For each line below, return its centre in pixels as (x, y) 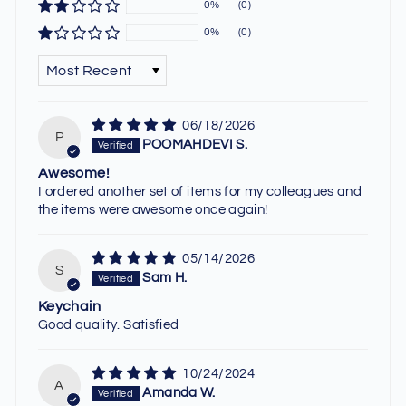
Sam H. (165, 278)
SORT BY (71, 61)
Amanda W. (179, 393)
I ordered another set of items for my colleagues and (200, 191)
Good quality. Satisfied (109, 324)
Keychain (69, 306)
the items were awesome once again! (153, 209)
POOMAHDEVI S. (195, 145)
